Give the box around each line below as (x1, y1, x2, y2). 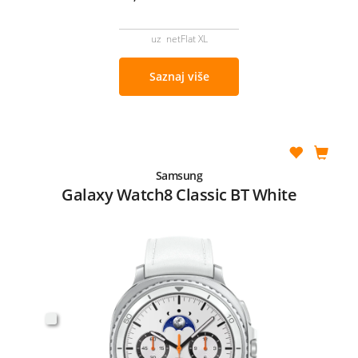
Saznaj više (149, 68, 209, 84)
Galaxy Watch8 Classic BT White (62, 183, 296, 205)
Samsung (155, 167, 203, 183)
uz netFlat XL (150, 31, 208, 46)
